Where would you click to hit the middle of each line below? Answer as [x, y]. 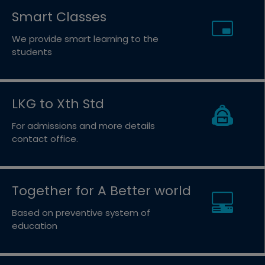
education [35, 226]
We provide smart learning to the [85, 39]
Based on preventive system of [81, 213]
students [32, 52]
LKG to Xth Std [58, 104]
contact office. [45, 139]
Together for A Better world [101, 191]
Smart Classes [59, 17]
